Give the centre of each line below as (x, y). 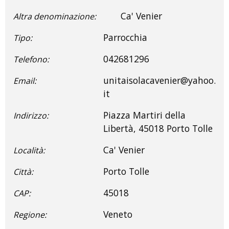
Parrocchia (125, 37)
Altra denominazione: (55, 16)
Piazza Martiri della (144, 115)
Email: (25, 81)
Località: (29, 150)
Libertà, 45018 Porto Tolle (158, 128)
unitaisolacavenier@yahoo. (159, 80)
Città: (23, 171)
